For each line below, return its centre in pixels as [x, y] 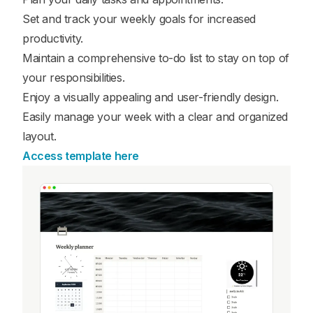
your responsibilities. [74, 77]
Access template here [81, 155]
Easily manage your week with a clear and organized [155, 116]
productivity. [53, 38]
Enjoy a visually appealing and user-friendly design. [151, 97]
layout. [39, 136]
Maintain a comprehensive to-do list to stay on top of [156, 58]
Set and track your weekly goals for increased [139, 19]
